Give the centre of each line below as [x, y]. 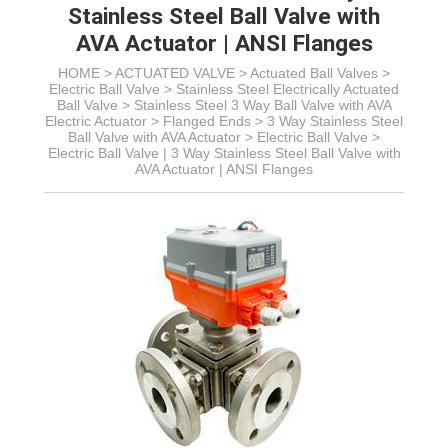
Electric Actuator [96, 121]
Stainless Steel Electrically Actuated [287, 89]
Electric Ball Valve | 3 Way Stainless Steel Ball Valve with [224, 153]
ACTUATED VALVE [175, 73]
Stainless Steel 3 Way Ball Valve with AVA [262, 105]
